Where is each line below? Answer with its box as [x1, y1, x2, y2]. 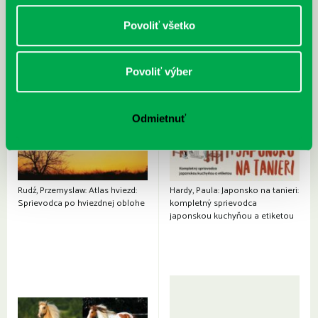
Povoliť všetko [123, 18, 195, 31]
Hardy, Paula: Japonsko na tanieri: [170, 183, 299, 199]
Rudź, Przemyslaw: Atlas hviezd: [18, 183, 137, 199]
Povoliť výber [126, 65, 192, 78]
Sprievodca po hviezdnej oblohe [18, 196, 145, 212]
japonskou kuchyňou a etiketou [170, 209, 294, 224]
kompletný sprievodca [170, 196, 257, 212]
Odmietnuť [132, 111, 186, 124]
